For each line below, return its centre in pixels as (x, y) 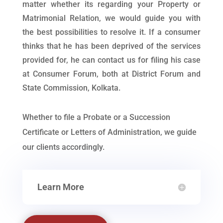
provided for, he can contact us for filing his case (111, 60)
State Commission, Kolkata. (71, 88)
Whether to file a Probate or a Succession (96, 117)
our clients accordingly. (63, 147)
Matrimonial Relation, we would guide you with (111, 18)
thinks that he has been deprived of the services (111, 46)
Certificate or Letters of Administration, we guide (109, 132)
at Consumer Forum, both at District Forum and (111, 74)
